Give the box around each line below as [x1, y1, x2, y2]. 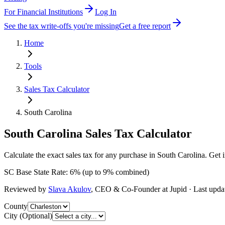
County [4, 201, 28, 210]
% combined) [107, 167, 149, 176]
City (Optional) [4, 211, 52, 220]
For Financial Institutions [4, 8, 83, 16]
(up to [80, 167, 103, 176]
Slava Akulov [48, 184, 91, 193]
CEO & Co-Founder [95, 184, 160, 193]
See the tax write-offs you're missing [4, 22, 119, 30]
